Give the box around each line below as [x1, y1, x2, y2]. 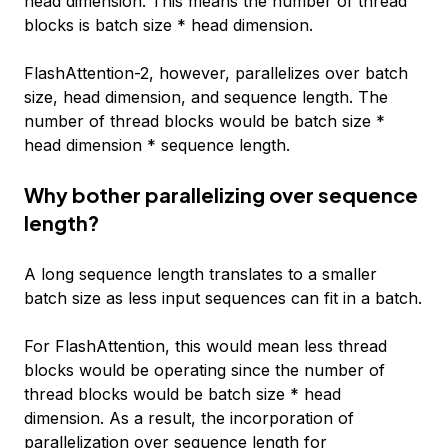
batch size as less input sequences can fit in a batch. [24, 287, 422, 308]
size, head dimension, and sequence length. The [24, 86, 388, 107]
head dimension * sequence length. [24, 134, 290, 155]
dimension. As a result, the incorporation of [24, 407, 354, 428]
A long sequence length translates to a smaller [24, 263, 377, 284]
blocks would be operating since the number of [24, 359, 385, 380]
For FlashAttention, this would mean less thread [24, 335, 387, 356]
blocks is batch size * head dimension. [24, 14, 313, 35]
